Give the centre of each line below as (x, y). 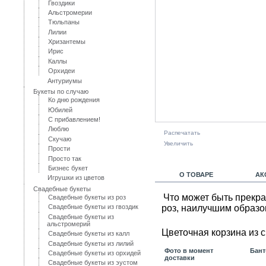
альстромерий (69, 224)
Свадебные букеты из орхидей (95, 253)
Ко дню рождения (74, 100)
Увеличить (178, 143)
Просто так (65, 158)
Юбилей (61, 110)
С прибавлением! (75, 119)
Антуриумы (65, 80)
